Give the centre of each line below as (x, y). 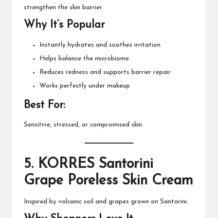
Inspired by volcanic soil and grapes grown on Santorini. (106, 202)
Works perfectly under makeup (85, 86)
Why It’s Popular (64, 25)
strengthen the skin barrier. (64, 8)
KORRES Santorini (96, 164)
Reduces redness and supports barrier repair (105, 73)
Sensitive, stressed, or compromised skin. (84, 125)
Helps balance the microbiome (84, 59)
